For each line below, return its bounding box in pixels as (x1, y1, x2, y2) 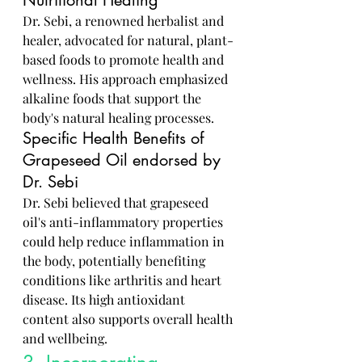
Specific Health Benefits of (23, 128, 208, 149)
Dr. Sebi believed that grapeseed (23, 194, 212, 211)
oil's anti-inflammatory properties (23, 213, 226, 230)
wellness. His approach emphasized (23, 70, 231, 87)
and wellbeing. (23, 330, 107, 347)
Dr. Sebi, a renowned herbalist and (23, 12, 227, 29)
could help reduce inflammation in (23, 233, 228, 250)
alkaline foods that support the (23, 90, 204, 107)
